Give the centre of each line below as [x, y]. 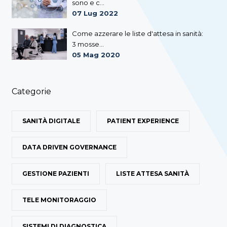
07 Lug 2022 [95, 13]
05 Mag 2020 [96, 55]
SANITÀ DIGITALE [51, 121]
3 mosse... [88, 44]
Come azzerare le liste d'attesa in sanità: [137, 34]
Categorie [31, 92]
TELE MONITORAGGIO [59, 200]
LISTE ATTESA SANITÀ [153, 174]
